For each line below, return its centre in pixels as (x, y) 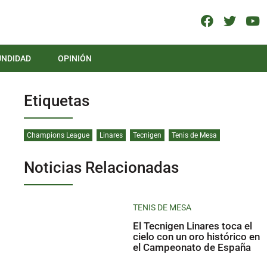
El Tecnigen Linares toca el (193, 226)
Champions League (58, 136)
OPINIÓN (75, 59)
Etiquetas (56, 101)
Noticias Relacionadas (101, 168)
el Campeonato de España (192, 248)
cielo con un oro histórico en (197, 237)
